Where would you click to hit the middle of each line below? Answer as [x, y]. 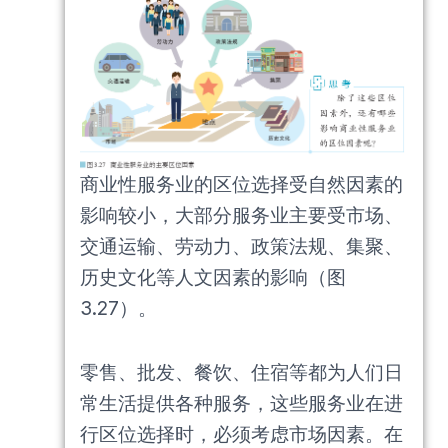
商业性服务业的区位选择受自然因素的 [241, 185]
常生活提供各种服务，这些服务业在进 [241, 404]
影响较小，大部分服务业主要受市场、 [241, 216]
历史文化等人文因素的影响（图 [213, 278]
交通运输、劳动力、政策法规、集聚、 [241, 247]
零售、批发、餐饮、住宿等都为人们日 [241, 373]
